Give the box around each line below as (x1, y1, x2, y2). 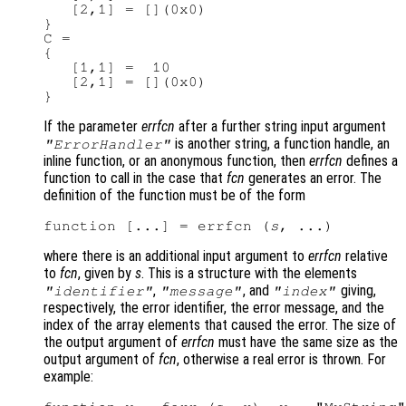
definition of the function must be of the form (43, 187, 305, 205)
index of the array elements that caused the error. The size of (43, 316, 396, 334)
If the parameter (43, 118, 141, 136)
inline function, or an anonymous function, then (43, 152, 309, 170)
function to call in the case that (43, 169, 227, 188)
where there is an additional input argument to (43, 247, 308, 266)
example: (43, 368, 93, 386)
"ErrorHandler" (43, 137, 171, 152)
